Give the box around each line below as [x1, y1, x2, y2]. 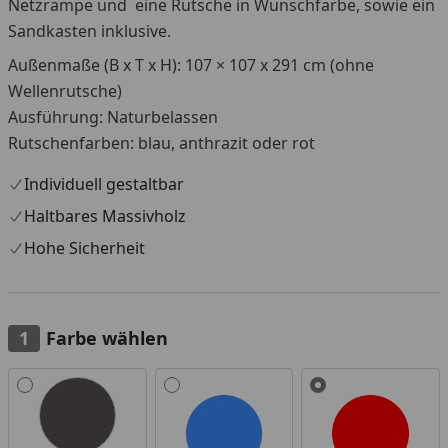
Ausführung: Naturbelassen [8, 106, 218, 129]
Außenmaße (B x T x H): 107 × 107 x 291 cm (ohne [8, 54, 374, 77]
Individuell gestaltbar [24, 173, 184, 196]
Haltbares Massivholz [24, 205, 186, 228]
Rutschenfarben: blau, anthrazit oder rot [8, 132, 315, 155]
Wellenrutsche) [8, 80, 122, 103]
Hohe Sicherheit [24, 237, 145, 260]
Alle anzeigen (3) [7, 368, 130, 391]
